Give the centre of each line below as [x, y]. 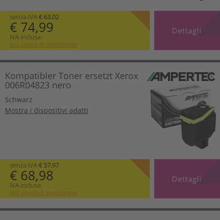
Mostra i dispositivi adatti [47, 110]
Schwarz [19, 100]
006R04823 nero [38, 85]
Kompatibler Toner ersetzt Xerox [71, 76]
